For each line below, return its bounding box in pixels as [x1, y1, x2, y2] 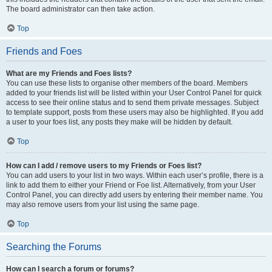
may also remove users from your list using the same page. [6, 200, 199, 209]
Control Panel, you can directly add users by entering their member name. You [6, 191, 263, 199]
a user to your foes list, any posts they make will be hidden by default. [6, 118, 233, 126]
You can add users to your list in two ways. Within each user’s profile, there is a [6, 171, 263, 180]
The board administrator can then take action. [6, 5, 155, 13]
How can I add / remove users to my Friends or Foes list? [6, 161, 202, 170]
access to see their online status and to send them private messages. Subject [6, 98, 259, 107]
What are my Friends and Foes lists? [6, 69, 132, 78]
